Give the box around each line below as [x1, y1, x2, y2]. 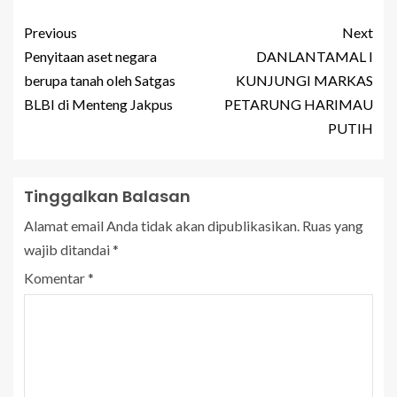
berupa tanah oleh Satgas [24, 72, 175, 90]
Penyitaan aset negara [24, 48, 157, 66]
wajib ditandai [24, 241, 113, 259]
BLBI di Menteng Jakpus [24, 96, 173, 113]
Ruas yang [302, 217, 363, 235]
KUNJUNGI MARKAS [236, 72, 373, 90]
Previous [24, 24, 77, 42]
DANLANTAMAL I [256, 48, 373, 66]
